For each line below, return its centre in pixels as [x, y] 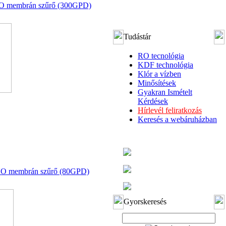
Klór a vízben [159, 74]
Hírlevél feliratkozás [170, 110]
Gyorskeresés [145, 202]
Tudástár [137, 37]
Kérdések [153, 101]
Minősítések [157, 83]
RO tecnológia [161, 56]
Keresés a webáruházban [177, 119]
